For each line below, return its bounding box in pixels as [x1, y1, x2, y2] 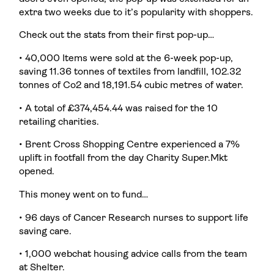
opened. [19, 167, 57, 177]
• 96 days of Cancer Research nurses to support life [19, 213, 249, 223]
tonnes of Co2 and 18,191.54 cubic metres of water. [19, 80, 244, 91]
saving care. [19, 226, 72, 237]
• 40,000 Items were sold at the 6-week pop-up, [19, 53, 234, 64]
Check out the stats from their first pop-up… [19, 31, 215, 41]
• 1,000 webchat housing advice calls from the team [19, 250, 248, 260]
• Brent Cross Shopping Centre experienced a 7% [19, 140, 240, 150]
